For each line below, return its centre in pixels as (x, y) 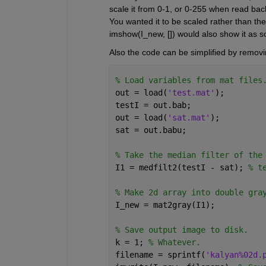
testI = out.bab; (153, 105)
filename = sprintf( (160, 254)
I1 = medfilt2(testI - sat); (181, 167)
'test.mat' (191, 92)
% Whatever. (174, 242)
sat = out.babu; (151, 130)
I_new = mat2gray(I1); (165, 205)
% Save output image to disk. (181, 229)
